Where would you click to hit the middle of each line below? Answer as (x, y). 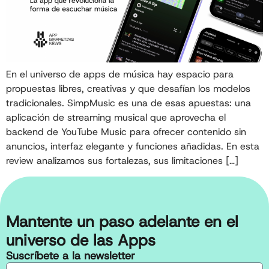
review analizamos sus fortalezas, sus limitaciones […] (122, 161)
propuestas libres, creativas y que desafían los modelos (128, 89)
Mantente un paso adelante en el (122, 222)
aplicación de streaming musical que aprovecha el (116, 118)
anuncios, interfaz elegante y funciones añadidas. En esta (133, 147)
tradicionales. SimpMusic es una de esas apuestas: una (128, 103)
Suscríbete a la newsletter (71, 256)
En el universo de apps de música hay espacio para (120, 74)
